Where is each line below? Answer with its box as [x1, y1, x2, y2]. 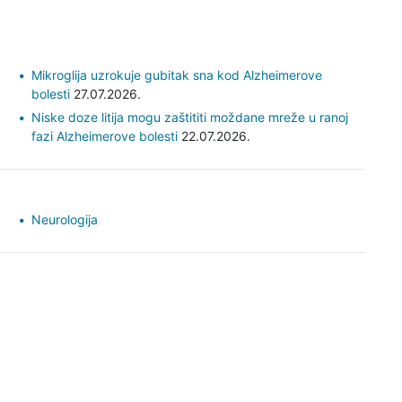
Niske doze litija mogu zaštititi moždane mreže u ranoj [31, 109, 348, 125]
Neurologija [31, 211, 98, 227]
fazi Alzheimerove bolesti [31, 127, 178, 144]
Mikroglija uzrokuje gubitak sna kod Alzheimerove [31, 66, 322, 83]
